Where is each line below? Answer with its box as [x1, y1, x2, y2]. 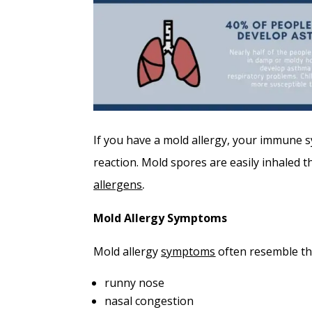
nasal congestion [104, 293, 194, 309]
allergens [93, 177, 143, 193]
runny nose [104, 275, 165, 291]
